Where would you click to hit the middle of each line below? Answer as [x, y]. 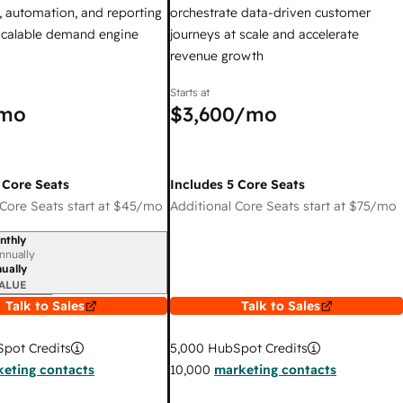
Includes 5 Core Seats [237, 184]
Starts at [190, 92]
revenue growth [217, 56]
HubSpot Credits [256, 348]
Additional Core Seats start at [260, 206]
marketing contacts [275, 370]
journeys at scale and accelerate [264, 34]
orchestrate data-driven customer [270, 13]
